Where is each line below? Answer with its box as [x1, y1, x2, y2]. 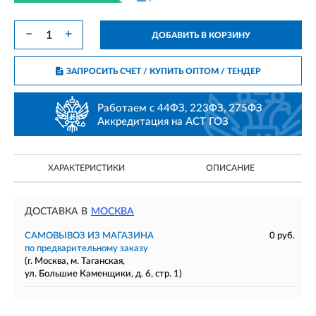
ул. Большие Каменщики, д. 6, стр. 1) [25, 269, 182, 279]
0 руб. [269, 231, 295, 241]
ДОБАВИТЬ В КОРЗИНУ [152, 31, 250, 39]
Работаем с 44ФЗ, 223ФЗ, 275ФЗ [97, 102, 262, 114]
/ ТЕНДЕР [218, 67, 261, 75]
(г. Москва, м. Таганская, [25, 257, 125, 266]
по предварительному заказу [25, 244, 148, 253]
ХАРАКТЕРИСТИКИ [47, 164, 125, 172]
